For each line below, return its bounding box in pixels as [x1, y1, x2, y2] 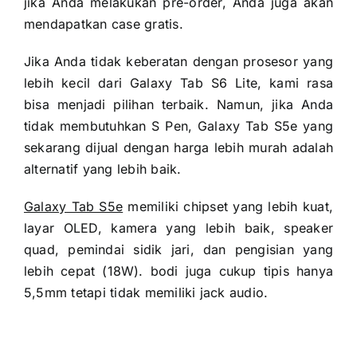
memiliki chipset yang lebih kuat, [123, 198, 333, 214]
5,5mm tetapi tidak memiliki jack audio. [23, 284, 269, 300]
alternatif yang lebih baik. [23, 160, 182, 177]
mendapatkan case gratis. [23, 15, 183, 32]
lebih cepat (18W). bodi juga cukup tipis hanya [23, 262, 334, 279]
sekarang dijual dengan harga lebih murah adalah [23, 139, 334, 155]
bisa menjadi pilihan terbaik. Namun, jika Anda [23, 96, 334, 112]
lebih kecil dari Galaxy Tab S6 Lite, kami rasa [23, 74, 334, 91]
